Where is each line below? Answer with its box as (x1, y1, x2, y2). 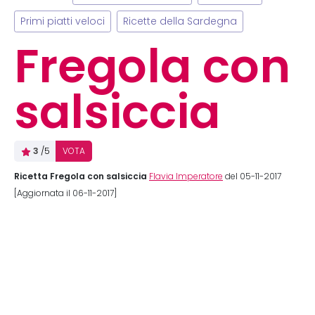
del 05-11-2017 (223, 172, 281, 181)
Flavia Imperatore (149, 172, 223, 181)
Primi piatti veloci (20, 15, 105, 27)
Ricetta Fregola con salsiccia (14, 171, 147, 181)
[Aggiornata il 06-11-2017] (14, 188, 117, 198)
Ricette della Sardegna (123, 15, 237, 27)
